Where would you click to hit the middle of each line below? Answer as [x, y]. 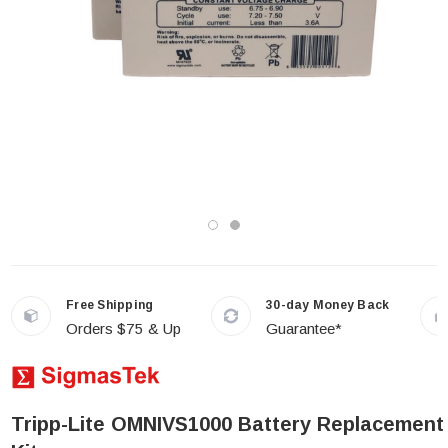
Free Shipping [110, 305]
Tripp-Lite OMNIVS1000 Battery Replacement [227, 424]
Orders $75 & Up [123, 328]
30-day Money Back [328, 305]
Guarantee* [304, 328]
